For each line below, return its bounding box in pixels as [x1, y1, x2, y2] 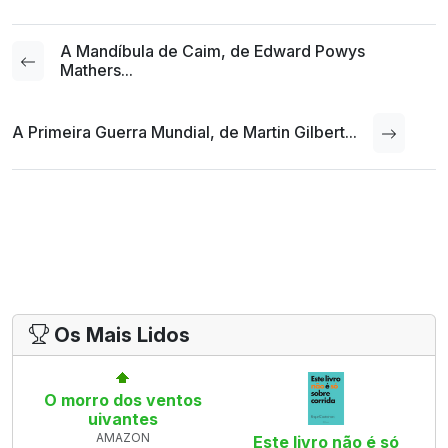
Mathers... [60, 59, 133, 80]
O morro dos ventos [43, 389, 202, 410]
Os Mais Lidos [49, 322, 190, 347]
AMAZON [95, 429, 150, 445]
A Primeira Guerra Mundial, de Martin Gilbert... [12, 122, 357, 143]
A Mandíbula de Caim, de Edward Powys [60, 40, 365, 61]
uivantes [87, 408, 158, 429]
